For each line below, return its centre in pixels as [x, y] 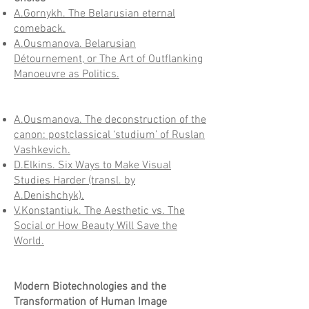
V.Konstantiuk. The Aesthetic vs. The [99, 211]
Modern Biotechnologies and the [90, 287]
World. [29, 241]
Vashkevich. [42, 150]
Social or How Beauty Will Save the [96, 226]
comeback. [40, 29]
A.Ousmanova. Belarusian [75, 44]
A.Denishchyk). [49, 196]
